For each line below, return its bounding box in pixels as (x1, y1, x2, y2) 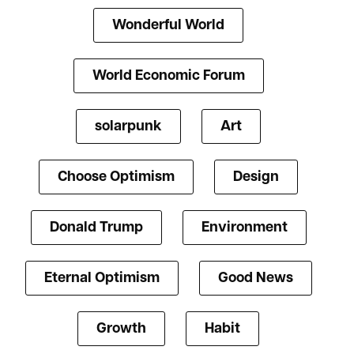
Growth (96, 322, 146, 337)
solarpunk (95, 119, 162, 135)
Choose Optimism (58, 170, 175, 186)
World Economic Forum (92, 69, 245, 85)
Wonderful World (112, 18, 224, 34)
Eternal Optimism (43, 271, 160, 287)
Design (233, 170, 279, 186)
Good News (217, 271, 293, 287)
